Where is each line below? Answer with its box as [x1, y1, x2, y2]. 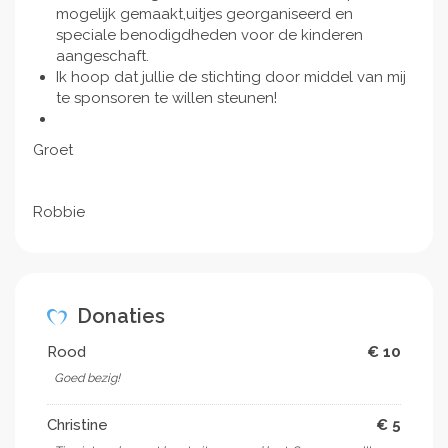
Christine [47, 415, 108, 434]
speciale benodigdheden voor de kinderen [55, 25, 363, 44]
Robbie [33, 202, 85, 221]
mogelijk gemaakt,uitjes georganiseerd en [55, 4, 353, 23]
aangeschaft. [55, 46, 149, 65]
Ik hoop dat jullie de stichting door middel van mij [55, 67, 406, 86]
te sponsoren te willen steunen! [55, 88, 277, 107]
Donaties [72, 303, 165, 328]
